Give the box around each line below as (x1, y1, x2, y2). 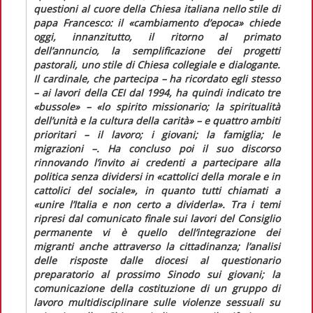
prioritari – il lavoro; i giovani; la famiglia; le (34, 127, 280, 141)
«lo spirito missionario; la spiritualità (96, 99, 280, 113)
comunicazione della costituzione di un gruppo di (34, 281, 280, 295)
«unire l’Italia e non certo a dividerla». (34, 197, 231, 211)
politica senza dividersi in (34, 169, 156, 183)
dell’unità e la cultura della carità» (34, 113, 194, 127)
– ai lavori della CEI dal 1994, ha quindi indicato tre (34, 85, 280, 99)
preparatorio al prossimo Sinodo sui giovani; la (34, 267, 280, 281)
